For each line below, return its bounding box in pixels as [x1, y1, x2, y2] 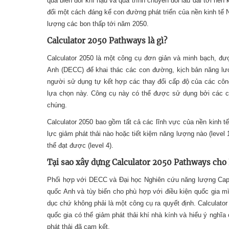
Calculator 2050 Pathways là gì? [47, 36, 167, 46]
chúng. [47, 101, 67, 109]
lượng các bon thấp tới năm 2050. [47, 20, 149, 28]
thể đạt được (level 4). [47, 142, 113, 150]
